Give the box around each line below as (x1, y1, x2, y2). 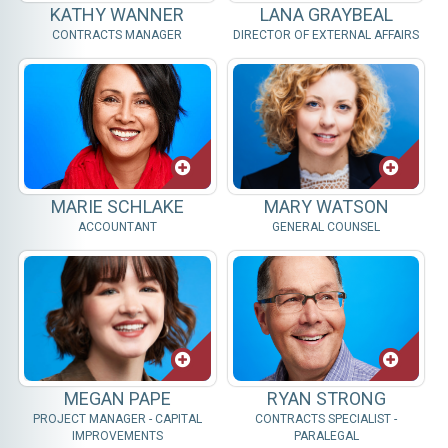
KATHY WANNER (50, 3, 185, 25)
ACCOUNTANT (77, 219, 157, 234)
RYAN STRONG (266, 387, 386, 409)
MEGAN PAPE (63, 387, 171, 409)
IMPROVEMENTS (71, 428, 163, 443)
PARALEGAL (293, 428, 359, 443)
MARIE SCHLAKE (50, 195, 184, 217)
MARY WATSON (263, 195, 389, 217)
